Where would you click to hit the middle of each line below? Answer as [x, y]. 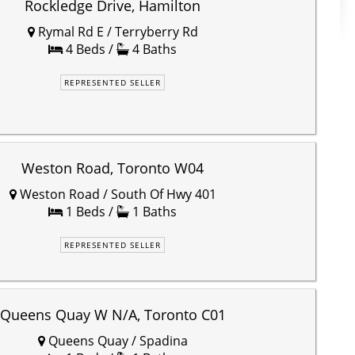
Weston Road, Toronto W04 [113, 168]
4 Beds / [90, 50]
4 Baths [153, 50]
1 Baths [153, 211]
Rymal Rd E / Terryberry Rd [116, 32]
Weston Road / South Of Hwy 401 [116, 194]
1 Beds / [90, 211]
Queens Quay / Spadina [116, 340]
